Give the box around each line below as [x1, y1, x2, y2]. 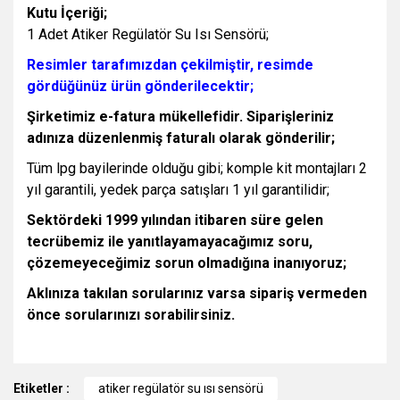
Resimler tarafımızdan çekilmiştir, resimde [27, 56, 313, 73]
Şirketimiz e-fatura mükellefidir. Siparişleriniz [27, 108, 334, 125]
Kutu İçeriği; [27, 4, 107, 21]
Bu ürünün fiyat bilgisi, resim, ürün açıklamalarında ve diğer [33, 364, 332, 378]
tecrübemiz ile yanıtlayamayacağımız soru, [27, 233, 312, 250]
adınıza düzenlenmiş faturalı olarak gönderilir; [27, 129, 335, 146]
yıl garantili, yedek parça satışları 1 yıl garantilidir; [27, 181, 329, 198]
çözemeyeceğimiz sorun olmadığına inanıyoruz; [27, 254, 346, 271]
